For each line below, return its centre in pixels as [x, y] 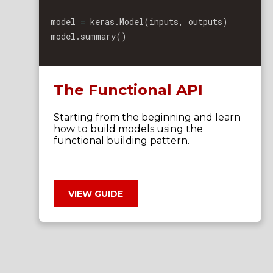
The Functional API [128, 90]
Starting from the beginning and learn [147, 117]
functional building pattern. [122, 140]
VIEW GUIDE [96, 194]
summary [98, 36]
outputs [203, 22]
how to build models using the [128, 129]
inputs [164, 22]
